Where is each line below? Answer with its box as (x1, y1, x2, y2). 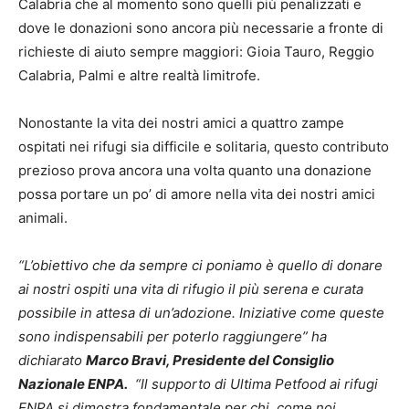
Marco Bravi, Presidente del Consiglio (86, 351, 334, 369)
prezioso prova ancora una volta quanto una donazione (18, 161, 372, 179)
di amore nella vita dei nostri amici (155, 184, 375, 203)
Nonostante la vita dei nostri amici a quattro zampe (18, 113, 344, 131)
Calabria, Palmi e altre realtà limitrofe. (18, 66, 260, 84)
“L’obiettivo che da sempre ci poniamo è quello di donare (18, 256, 383, 274)
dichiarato (18, 351, 86, 369)
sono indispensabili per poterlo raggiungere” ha (18, 327, 327, 345)
